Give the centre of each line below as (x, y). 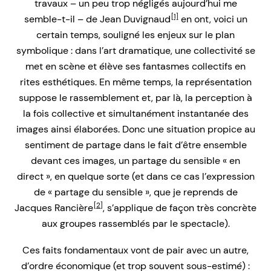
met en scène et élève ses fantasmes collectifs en (135, 67)
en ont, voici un (213, 19)
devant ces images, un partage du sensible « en (135, 161)
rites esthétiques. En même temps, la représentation (135, 82)
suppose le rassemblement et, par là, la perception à (135, 98)
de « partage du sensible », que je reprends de (135, 192)
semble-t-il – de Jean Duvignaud (97, 19)
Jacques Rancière (54, 208)
